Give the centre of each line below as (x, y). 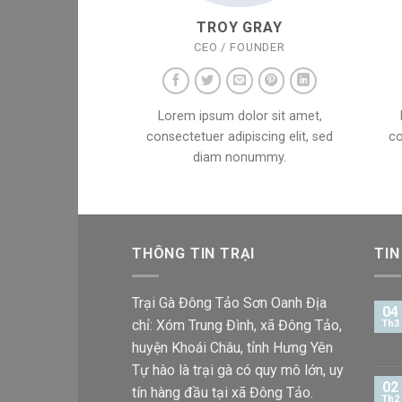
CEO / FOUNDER (240, 47)
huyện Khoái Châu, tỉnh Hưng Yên (232, 347)
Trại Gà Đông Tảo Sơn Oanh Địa (229, 302)
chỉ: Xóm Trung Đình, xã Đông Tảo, (237, 325)
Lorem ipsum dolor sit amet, (240, 117)
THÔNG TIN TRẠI (194, 254)
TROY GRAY (240, 27)
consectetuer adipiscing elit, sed (240, 137)
